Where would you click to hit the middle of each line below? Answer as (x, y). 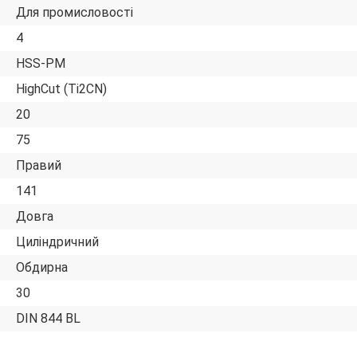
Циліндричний (57, 242)
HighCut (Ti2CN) (61, 89)
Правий (39, 165)
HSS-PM (41, 63)
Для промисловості (75, 12)
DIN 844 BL (48, 318)
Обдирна (42, 267)
